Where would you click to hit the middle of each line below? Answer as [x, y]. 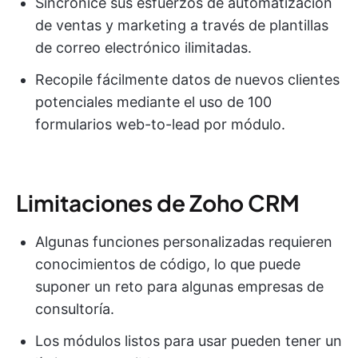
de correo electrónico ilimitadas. [143, 47]
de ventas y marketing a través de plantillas [182, 25]
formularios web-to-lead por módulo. [160, 124]
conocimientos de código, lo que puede [168, 264]
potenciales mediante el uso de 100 [153, 101]
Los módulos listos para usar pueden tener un [189, 340]
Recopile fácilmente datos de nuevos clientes [187, 79]
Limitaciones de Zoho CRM [158, 202]
